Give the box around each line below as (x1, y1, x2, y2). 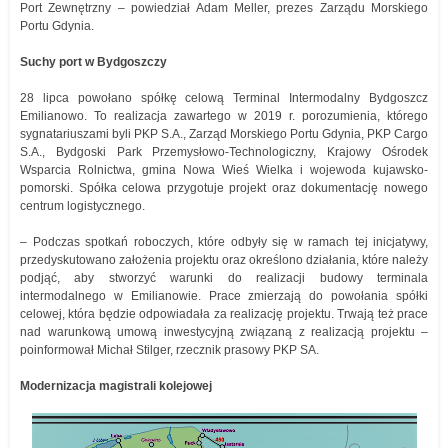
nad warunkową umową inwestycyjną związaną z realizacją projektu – (20, 325, 428, 340)
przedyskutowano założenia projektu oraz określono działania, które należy (20, 253, 428, 268)
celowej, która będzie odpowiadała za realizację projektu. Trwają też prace (20, 307, 428, 322)
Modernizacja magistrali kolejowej (20, 379, 212, 394)
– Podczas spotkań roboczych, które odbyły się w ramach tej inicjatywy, (20, 235, 428, 250)
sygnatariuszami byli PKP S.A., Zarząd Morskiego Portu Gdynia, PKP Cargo (20, 127, 428, 142)
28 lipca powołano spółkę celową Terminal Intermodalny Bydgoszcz (20, 91, 428, 106)
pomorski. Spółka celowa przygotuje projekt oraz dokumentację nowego (20, 181, 428, 196)
